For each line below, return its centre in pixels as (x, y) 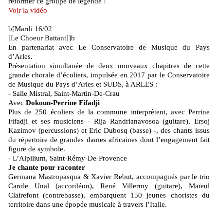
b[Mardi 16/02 (30, 28)
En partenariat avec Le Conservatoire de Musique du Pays (109, 47)
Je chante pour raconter (47, 167)
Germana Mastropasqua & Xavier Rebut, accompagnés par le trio (109, 176)
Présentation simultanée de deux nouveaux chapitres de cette (109, 65)
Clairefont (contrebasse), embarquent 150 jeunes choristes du (109, 195)
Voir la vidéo (28, 10)
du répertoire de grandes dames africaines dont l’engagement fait (109, 139)
